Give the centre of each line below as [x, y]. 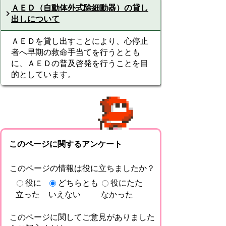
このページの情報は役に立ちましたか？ [82, 168]
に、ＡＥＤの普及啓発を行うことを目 [80, 63]
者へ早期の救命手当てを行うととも [76, 52]
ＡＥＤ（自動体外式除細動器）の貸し [80, 8]
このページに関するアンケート [66, 144]
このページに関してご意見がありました [82, 217]
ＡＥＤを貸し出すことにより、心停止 [80, 41]
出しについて [35, 19]
